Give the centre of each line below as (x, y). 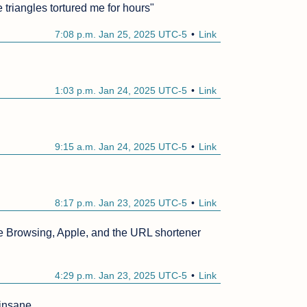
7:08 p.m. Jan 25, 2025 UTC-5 (121, 35)
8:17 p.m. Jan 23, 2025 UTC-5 (121, 203)
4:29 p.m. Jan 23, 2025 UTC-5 (121, 276)
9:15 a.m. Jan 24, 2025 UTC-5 (121, 147)
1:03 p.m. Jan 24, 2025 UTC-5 (121, 91)
